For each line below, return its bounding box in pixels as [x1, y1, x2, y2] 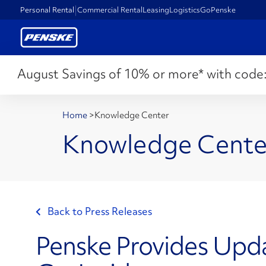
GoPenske [200, 4, 236, 15]
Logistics [169, 4, 201, 15]
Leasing [142, 4, 170, 15]
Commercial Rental [77, 4, 143, 15]
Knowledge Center [94, 109, 169, 121]
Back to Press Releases [47, 204, 152, 218]
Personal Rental [20, 4, 75, 15]
